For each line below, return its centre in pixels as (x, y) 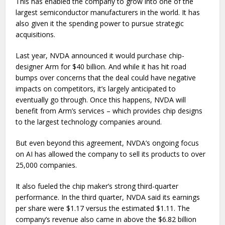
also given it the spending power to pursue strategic (100, 23)
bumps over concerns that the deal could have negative (106, 78)
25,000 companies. (47, 165)
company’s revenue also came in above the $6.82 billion (106, 219)
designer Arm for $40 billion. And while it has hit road (101, 67)
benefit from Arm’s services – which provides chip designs (109, 111)
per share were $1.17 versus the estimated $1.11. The (103, 208)
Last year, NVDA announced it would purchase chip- (100, 55)
